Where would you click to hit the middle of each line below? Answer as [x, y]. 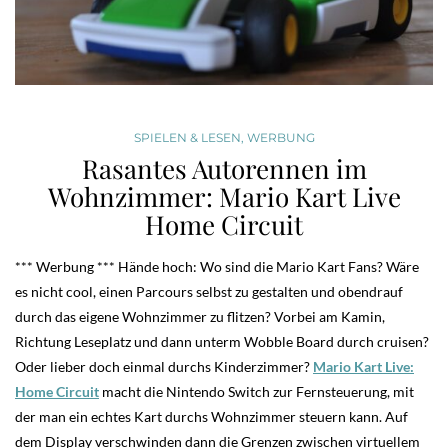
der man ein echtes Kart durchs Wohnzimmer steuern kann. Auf [211, 417]
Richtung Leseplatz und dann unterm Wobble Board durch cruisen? [222, 342]
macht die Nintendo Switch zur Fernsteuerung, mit [258, 392]
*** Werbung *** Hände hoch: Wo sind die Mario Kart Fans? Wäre [217, 267]
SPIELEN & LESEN [187, 138]
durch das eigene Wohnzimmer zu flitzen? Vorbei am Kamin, [200, 317]
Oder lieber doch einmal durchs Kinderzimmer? [164, 367]
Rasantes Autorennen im [224, 169]
